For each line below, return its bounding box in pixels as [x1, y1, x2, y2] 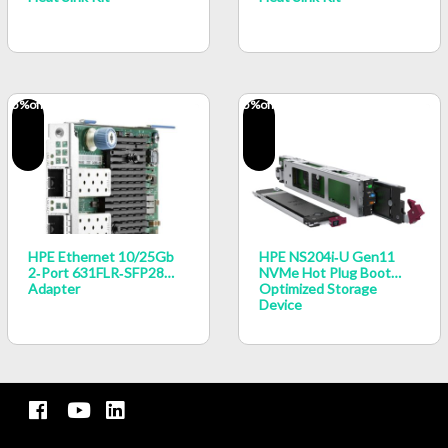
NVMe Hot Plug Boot [259, 264, 391, 282]
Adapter [28, 280, 80, 298]
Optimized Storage [259, 280, 377, 298]
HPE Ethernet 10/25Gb [28, 248, 174, 266]
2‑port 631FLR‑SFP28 [28, 264, 164, 282]
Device [259, 296, 302, 314]
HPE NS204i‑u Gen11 [259, 248, 395, 266]
